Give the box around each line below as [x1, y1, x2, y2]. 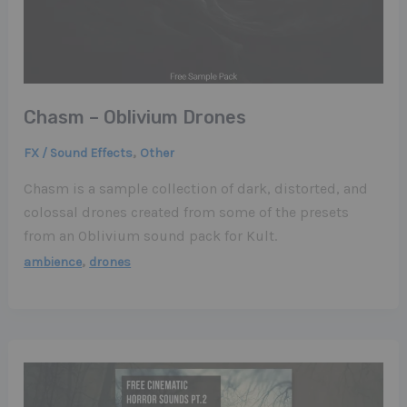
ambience [24, 253, 83, 270]
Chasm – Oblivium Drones [24, 106, 247, 128]
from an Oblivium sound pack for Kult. [24, 226, 278, 244]
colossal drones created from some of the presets [24, 203, 350, 221]
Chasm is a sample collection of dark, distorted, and [24, 179, 369, 197]
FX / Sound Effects [24, 145, 134, 161]
